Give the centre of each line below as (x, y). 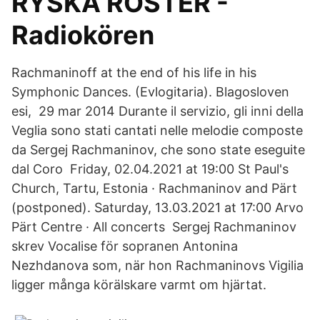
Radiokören (83, 35)
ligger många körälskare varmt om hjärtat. (139, 285)
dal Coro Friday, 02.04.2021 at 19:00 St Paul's (150, 169)
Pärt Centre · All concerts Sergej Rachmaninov (154, 227)
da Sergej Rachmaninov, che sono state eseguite (158, 150)
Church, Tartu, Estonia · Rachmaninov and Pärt (154, 188)
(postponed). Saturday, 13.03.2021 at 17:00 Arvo (157, 207)
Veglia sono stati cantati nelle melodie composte (157, 130)
